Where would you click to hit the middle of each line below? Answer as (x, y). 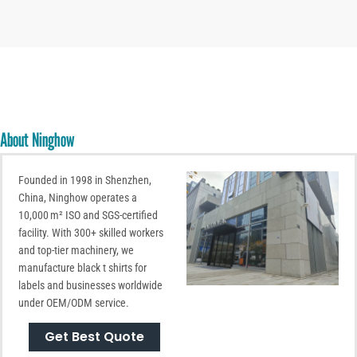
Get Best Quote (94, 336)
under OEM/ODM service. (74, 302)
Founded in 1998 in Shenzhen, (85, 180)
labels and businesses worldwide (90, 285)
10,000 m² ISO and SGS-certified (88, 215)
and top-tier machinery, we (76, 250)
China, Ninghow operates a (78, 197)
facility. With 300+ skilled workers (91, 232)
